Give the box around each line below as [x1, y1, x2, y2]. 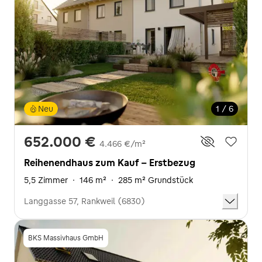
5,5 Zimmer [24, 175, 68, 185]
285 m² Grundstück [118, 175, 193, 185]
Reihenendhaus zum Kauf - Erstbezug [24, 157, 195, 168]
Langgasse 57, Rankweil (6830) [24, 196, 145, 206]
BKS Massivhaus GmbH [28, 233, 104, 242]
